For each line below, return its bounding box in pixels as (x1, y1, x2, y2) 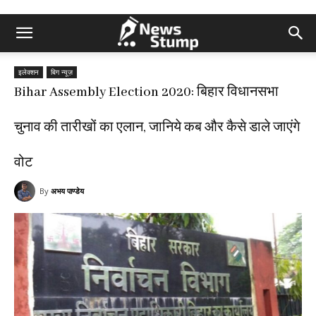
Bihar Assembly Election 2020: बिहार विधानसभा (14, 84, 279, 101)
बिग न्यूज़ (51, 67, 73, 77)
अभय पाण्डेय (51, 186, 84, 196)
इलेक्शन (18, 67, 39, 77)
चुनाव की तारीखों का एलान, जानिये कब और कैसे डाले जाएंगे (14, 119, 300, 136)
